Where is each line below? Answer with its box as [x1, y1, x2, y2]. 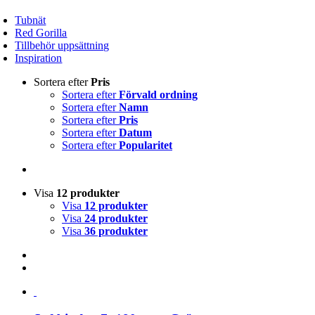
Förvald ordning [119, 89, 198, 101]
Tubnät [15, 14, 46, 26]
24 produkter [84, 212, 148, 224]
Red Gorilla [15, 27, 67, 39]
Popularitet [119, 139, 172, 151]
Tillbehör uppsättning [15, 39, 110, 51]
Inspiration [15, 52, 63, 64]
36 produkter [84, 225, 148, 237]
